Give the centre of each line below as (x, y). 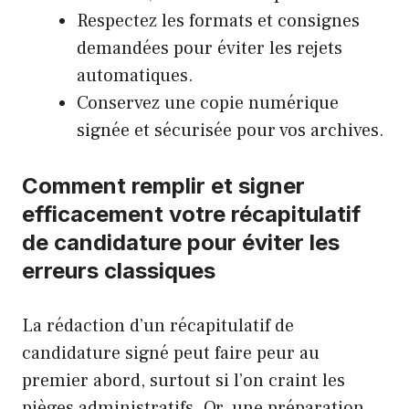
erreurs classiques (119, 271)
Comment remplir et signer (163, 186)
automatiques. (135, 76)
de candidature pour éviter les (181, 243)
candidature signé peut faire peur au (171, 354)
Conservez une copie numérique (208, 104)
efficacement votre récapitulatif (191, 215)
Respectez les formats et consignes (218, 21)
